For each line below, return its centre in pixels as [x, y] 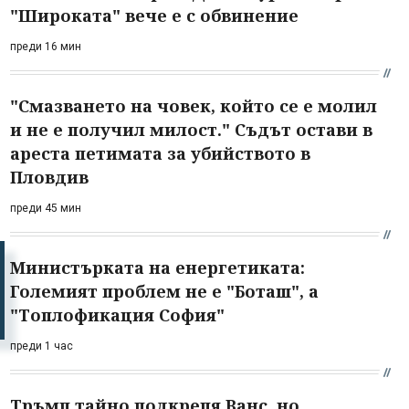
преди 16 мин [46, 46]
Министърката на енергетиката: [157, 267]
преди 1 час [42, 346]
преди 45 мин [46, 208]
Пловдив [49, 177]
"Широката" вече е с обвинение [154, 15]
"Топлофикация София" [117, 315]
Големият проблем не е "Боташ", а [164, 291]
